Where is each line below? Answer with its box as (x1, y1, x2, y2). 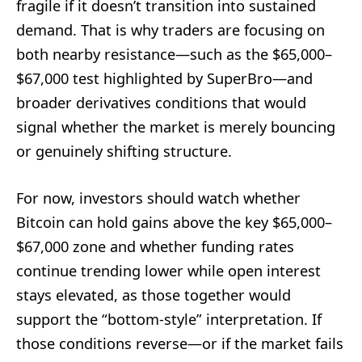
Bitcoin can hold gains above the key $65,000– (16, 212, 332, 232)
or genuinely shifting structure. (16, 141, 232, 161)
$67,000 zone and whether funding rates (16, 236, 294, 256)
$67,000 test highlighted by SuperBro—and (16, 68, 313, 88)
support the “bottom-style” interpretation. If (16, 309, 322, 329)
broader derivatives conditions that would (16, 92, 306, 112)
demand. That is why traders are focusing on (16, 19, 325, 40)
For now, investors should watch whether (16, 187, 301, 208)
